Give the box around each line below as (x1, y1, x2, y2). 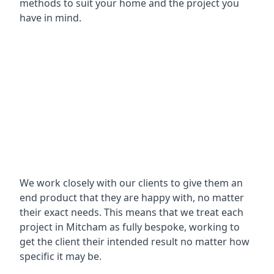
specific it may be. (20, 249, 102, 263)
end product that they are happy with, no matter (20, 190, 244, 204)
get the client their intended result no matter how (20, 234, 250, 248)
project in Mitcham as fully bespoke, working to (20, 220, 240, 234)
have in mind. (20, 10, 81, 24)
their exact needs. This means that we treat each (20, 205, 243, 219)
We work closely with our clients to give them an (20, 176, 243, 190)
